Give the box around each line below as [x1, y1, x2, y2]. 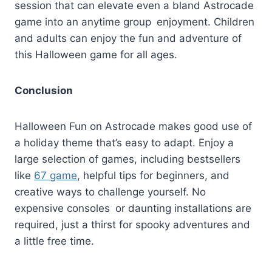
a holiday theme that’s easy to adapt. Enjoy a [15, 136, 234, 149]
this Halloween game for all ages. [15, 48, 180, 61]
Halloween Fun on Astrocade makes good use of [15, 120, 252, 132]
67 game [34, 169, 77, 182]
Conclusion [15, 84, 73, 97]
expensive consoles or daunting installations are [15, 202, 251, 214]
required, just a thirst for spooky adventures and [15, 218, 250, 231]
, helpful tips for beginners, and [77, 169, 229, 182]
